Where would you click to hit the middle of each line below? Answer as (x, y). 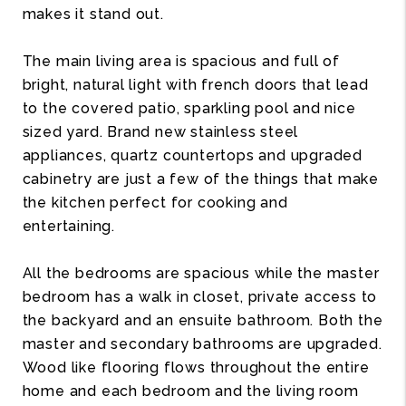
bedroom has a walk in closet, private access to (200, 296)
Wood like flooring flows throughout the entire (196, 367)
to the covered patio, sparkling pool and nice (189, 108)
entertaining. (69, 226)
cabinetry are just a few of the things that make (201, 179)
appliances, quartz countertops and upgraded (193, 155)
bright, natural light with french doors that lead (195, 84)
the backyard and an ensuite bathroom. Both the (203, 320)
